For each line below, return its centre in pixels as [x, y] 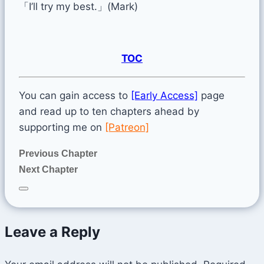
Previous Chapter [58, 153]
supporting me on [62, 127]
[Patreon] [127, 127]
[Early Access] [164, 95]
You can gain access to [75, 95]
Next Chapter [48, 169]
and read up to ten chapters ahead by [109, 111]
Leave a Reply [52, 232]
